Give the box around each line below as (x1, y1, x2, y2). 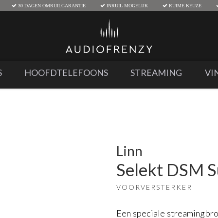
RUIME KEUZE (167, 3, 201, 8)
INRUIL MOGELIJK (105, 3, 148, 8)
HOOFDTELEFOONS (24, 67, 109, 78)
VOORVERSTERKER (116, 183, 192, 191)
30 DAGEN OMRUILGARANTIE (16, 3, 86, 8)
